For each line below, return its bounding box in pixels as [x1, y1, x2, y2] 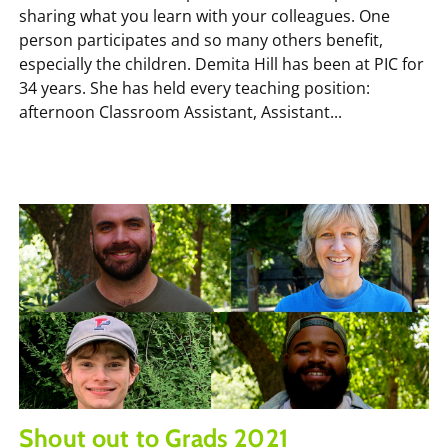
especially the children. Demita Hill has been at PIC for [19, 52, 424, 75]
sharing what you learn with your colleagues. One [19, 4, 390, 27]
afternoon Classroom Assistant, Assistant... [19, 100, 342, 123]
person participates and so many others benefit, [19, 28, 383, 51]
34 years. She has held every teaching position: [19, 76, 370, 99]
